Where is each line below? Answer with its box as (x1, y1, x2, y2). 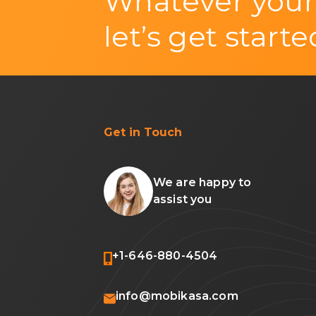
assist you (153, 193, 212, 207)
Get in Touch (104, 126, 182, 140)
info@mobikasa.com (116, 289, 238, 303)
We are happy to (153, 176, 252, 190)
